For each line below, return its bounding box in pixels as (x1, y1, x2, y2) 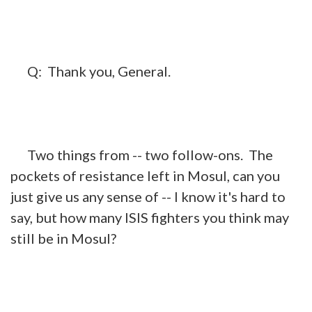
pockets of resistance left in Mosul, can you (10, 166, 280, 184)
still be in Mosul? (10, 229, 116, 247)
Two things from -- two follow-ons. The (10, 146, 273, 163)
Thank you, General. (42, 62, 171, 79)
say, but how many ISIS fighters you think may (10, 208, 289, 226)
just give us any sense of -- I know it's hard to (10, 187, 286, 205)
